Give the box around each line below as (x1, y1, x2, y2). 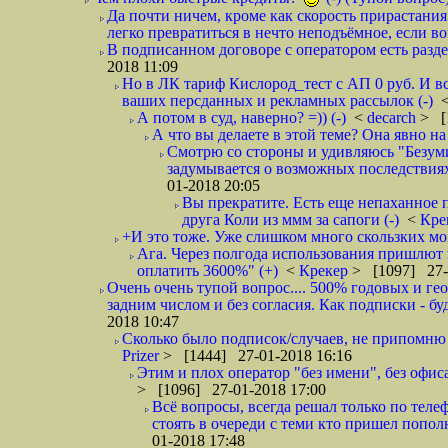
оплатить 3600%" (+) (137, 262, 278, 279)
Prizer (122, 347, 163, 364)
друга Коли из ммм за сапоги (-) (182, 211, 399, 228)
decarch (367, 109, 420, 126)
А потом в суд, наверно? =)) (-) (137, 109, 346, 126)
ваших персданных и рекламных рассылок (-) (122, 92, 433, 109)
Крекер (299, 262, 352, 279)
